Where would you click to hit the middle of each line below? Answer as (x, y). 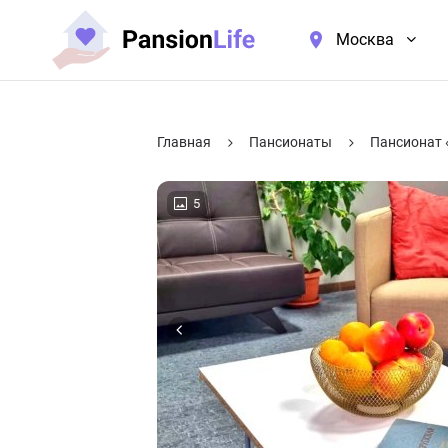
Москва (365, 39)
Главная (184, 142)
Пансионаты (290, 142)
